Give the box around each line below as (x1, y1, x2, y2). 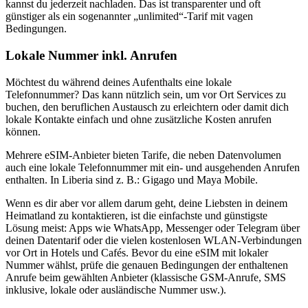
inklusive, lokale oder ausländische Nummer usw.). (5, 283, 226, 296)
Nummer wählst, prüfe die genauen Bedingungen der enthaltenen (5, 258, 288, 271)
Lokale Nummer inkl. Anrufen (5, 48, 177, 63)
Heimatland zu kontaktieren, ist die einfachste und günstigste (5, 209, 267, 221)
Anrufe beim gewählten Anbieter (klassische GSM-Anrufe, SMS (5, 271, 286, 283)
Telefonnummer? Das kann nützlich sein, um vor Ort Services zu (5, 88, 286, 100)
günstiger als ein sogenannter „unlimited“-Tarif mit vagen (5, 10, 253, 23)
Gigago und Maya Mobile (142, 173, 255, 186)
